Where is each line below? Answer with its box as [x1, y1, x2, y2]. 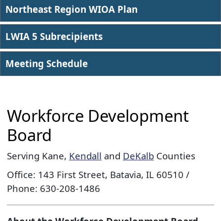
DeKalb [122, 149, 154, 162]
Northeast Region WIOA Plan [5, 2, 138, 15]
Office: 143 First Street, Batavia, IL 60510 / [6, 168, 189, 181]
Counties [153, 149, 195, 162]
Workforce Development [6, 104, 189, 127]
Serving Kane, [6, 149, 69, 162]
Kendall [69, 149, 102, 162]
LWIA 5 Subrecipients [5, 30, 103, 42]
